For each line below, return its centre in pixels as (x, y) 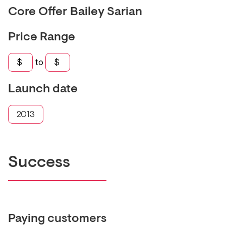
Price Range (42, 38)
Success (39, 163)
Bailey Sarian (106, 12)
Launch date (43, 90)
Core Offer (38, 12)
